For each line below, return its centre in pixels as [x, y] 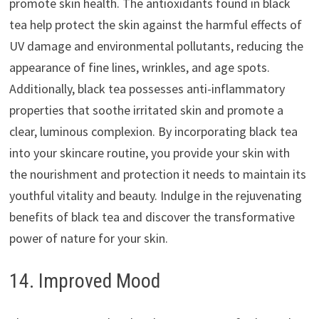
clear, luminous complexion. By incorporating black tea [153, 131]
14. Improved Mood [84, 281]
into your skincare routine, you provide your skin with [149, 152]
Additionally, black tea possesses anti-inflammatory [147, 88]
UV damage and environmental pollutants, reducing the [156, 46]
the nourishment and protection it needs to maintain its [157, 174]
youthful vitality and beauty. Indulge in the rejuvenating [155, 195]
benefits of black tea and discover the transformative [152, 216]
